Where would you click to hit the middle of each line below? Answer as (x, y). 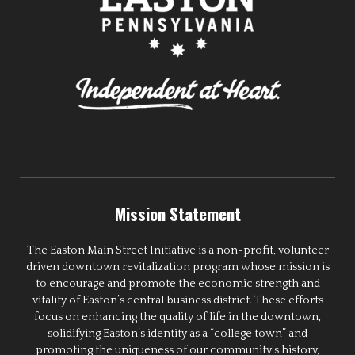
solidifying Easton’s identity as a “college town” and (177, 334)
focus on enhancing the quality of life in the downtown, (177, 317)
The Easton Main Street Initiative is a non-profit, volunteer (177, 251)
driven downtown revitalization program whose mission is (177, 267)
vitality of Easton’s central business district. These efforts (177, 301)
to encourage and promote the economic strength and (177, 284)
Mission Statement (177, 214)
